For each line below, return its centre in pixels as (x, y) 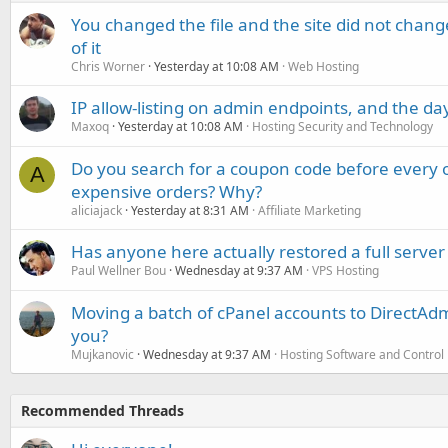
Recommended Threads (102, 410)
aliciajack (96, 210)
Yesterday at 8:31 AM (190, 210)
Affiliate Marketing (309, 210)
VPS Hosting (345, 270)
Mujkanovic (102, 354)
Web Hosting (323, 66)
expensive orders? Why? (166, 191)
